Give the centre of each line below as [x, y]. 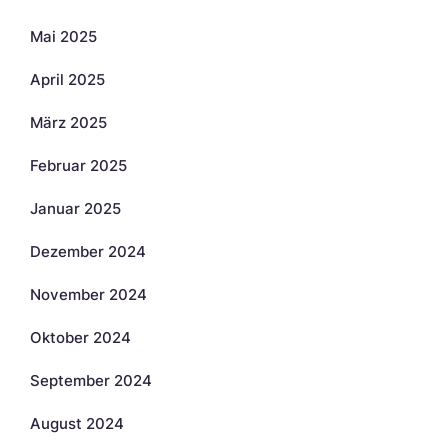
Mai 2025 [63, 36]
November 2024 [88, 294]
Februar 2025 [78, 165]
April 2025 [67, 79]
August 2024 [77, 423]
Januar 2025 [75, 208]
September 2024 [91, 380]
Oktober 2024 [80, 337]
